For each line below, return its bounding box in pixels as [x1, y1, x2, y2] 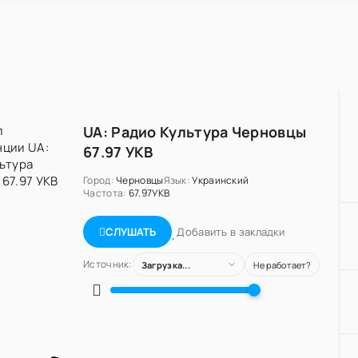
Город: [83, 173, 114, 187]
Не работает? [253, 258, 311, 271]
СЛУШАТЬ [105, 225, 156, 239]
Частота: [83, 186, 127, 200]
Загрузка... [141, 258, 191, 271]
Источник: [83, 257, 133, 271]
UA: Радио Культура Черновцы [83, 122, 307, 141]
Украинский [192, 173, 249, 187]
